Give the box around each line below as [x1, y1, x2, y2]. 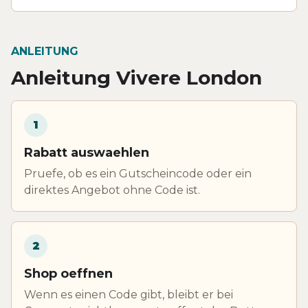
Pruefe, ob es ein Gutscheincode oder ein [24, 166, 252, 180]
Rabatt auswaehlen [24, 144, 149, 160]
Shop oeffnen [24, 265, 113, 281]
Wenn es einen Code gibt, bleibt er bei [24, 287, 233, 301]
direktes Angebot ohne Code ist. [24, 183, 200, 197]
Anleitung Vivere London [11, 65, 262, 89]
